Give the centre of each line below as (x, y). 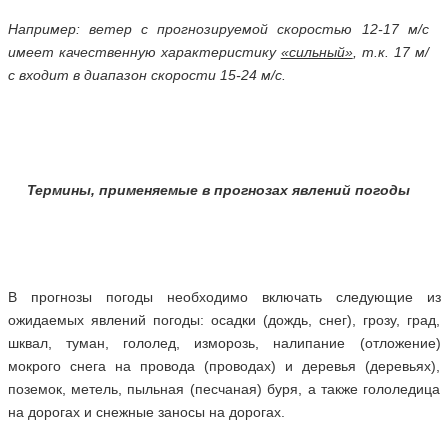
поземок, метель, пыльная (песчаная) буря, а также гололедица (224, 389)
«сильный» (316, 52)
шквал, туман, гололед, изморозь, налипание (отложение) (224, 343)
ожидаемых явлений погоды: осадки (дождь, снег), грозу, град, (224, 320)
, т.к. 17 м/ (390, 52)
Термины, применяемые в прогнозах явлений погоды (218, 190)
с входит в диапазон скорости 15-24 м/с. (146, 75)
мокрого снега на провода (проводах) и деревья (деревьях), (224, 366)
